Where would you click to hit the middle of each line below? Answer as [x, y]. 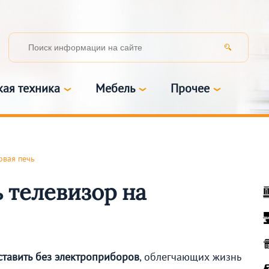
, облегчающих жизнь [190, 257]
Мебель [115, 88]
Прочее [190, 88]
